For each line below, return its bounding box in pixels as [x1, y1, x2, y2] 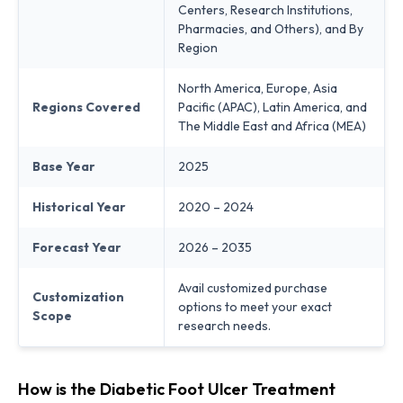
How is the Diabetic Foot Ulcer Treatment [18, 378, 336, 399]
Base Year [32, 157, 95, 175]
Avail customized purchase [178, 279, 327, 296]
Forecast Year [32, 238, 121, 255]
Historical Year [32, 198, 126, 215]
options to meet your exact [178, 298, 332, 315]
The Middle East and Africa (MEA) [178, 117, 366, 134]
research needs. [178, 317, 271, 334]
